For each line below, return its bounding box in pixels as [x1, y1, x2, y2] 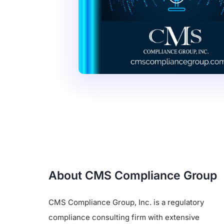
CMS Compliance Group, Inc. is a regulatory [48, 197, 204, 207]
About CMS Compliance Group [48, 168, 217, 182]
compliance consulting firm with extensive [48, 212, 199, 222]
